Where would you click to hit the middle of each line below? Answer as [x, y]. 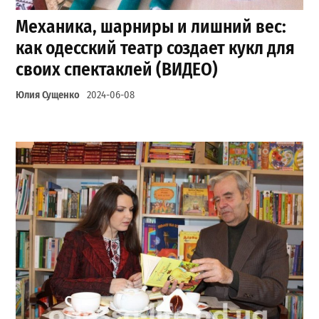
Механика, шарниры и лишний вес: [151, 26]
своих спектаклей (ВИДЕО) [117, 69]
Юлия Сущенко [48, 95]
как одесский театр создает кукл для [156, 48]
